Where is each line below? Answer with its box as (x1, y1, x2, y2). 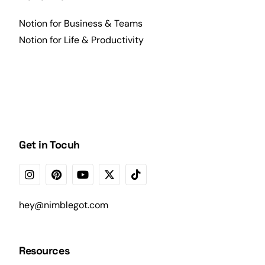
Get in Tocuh (19, 138, 80, 152)
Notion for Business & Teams (19, 17, 143, 30)
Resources (19, 244, 70, 258)
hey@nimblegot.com (19, 199, 109, 212)
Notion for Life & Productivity (19, 34, 144, 47)
